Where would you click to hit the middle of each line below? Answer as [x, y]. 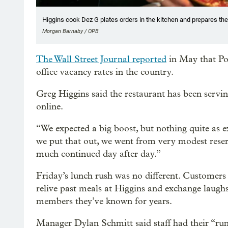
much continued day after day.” [98, 154]
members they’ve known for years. [104, 202]
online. [50, 107]
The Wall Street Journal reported [101, 60]
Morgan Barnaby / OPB [70, 32]
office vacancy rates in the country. [105, 72]
